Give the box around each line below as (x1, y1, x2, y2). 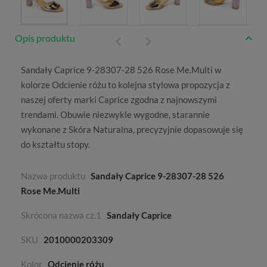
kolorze (21, 79, 52, 91)
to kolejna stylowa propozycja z (106, 79, 230, 91)
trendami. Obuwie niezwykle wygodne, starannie (21, 109, 210, 120)
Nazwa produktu (21, 170, 85, 182)
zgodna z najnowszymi (129, 94, 217, 105)
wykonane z (21, 124, 69, 135)
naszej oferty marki (21, 94, 98, 105)
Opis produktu (15, 32, 75, 44)
